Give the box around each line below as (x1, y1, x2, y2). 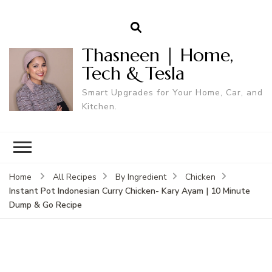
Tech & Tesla (81, 61, 185, 84)
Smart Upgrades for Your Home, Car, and (81, 86, 263, 98)
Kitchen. (81, 100, 117, 112)
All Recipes (53, 171, 97, 183)
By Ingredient (115, 171, 166, 183)
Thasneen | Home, (81, 43, 233, 66)
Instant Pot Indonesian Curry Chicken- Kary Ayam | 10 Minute (9, 185, 250, 197)
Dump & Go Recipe (9, 199, 82, 211)
